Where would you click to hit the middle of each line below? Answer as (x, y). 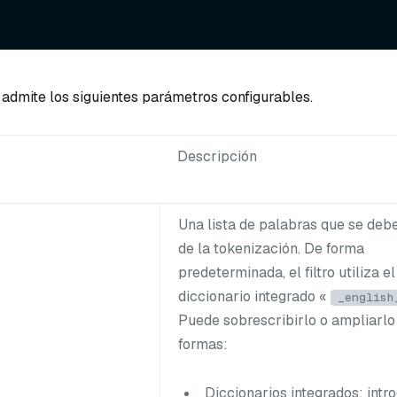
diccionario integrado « (254, 296)
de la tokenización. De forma (271, 248)
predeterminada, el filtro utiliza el (287, 272)
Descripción (217, 156)
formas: (203, 344)
